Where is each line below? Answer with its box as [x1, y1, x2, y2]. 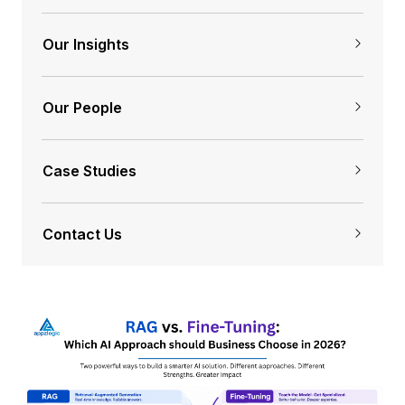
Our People [42, 99, 122, 118]
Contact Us [42, 225, 122, 244]
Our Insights [42, 35, 129, 54]
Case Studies [42, 162, 137, 181]
